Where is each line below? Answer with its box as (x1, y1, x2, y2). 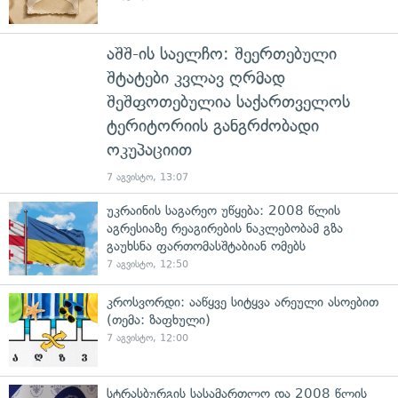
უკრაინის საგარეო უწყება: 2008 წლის (107, 202, 340, 219)
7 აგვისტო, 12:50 (107, 258, 188, 270)
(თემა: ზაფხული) (107, 311, 211, 328)
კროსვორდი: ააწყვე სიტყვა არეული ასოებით (107, 293, 378, 310)
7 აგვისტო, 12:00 (107, 331, 188, 344)
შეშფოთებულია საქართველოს (107, 91, 350, 112)
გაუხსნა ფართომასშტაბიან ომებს (107, 237, 306, 254)
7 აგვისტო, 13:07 (107, 171, 188, 183)
